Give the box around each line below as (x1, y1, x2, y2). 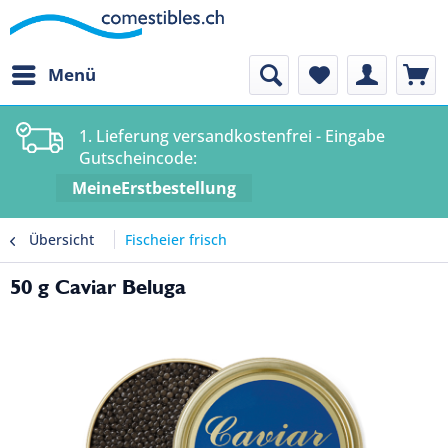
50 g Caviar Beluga (10, 274, 186, 300)
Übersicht (29, 230, 94, 250)
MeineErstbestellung (72, 177, 236, 200)
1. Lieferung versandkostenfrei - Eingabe (78, 125, 385, 147)
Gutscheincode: (78, 147, 197, 169)
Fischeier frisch (125, 230, 227, 250)
